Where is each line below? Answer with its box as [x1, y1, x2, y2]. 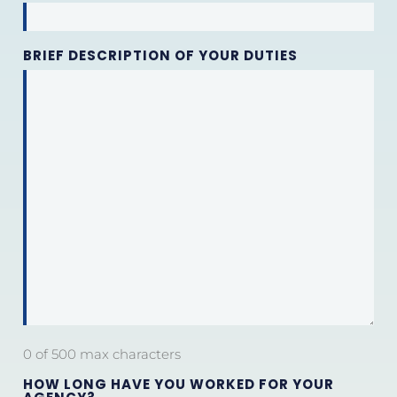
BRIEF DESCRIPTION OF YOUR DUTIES [23, 45, 298, 65]
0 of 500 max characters [23, 345, 181, 362]
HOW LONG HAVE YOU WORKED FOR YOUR [23, 374, 334, 393]
